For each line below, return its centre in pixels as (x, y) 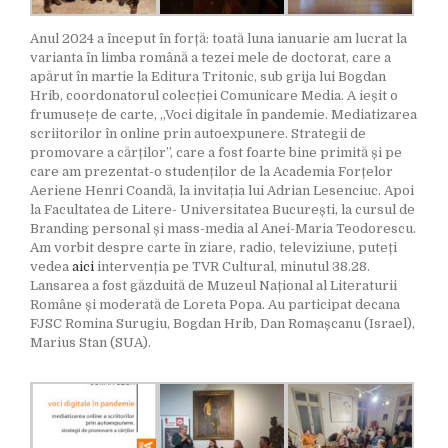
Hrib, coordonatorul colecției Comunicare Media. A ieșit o (214, 96)
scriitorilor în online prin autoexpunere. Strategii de (198, 134)
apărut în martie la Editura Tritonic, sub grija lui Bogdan (208, 77)
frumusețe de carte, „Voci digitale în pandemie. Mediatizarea (223, 115)
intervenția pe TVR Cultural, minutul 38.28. (232, 267)
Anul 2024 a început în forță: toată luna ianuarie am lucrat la (218, 39)
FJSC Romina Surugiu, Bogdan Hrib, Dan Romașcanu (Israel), (222, 324)
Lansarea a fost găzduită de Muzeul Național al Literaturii (213, 286)
